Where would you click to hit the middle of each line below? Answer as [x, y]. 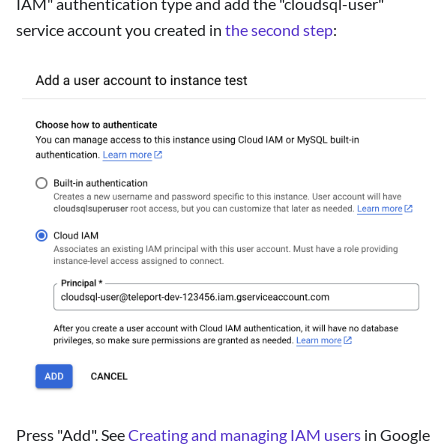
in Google [395, 434]
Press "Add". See [72, 434]
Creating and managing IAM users [244, 434]
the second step [279, 29]
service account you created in [120, 29]
